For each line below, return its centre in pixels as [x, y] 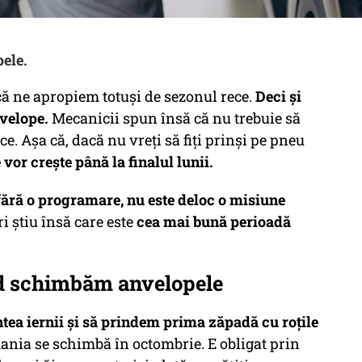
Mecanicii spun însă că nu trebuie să [175, 118]
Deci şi [277, 96]
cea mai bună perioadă [214, 221]
